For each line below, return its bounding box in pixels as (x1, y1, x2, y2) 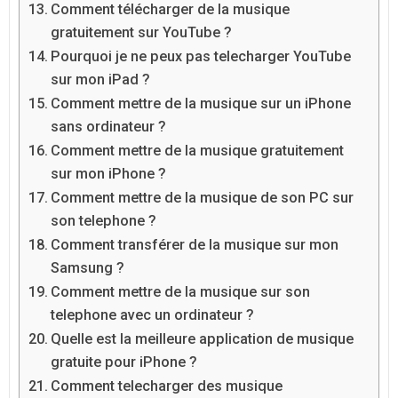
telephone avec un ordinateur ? (51, 306, 255, 324)
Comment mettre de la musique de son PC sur (51, 189, 354, 207)
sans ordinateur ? (51, 118, 167, 136)
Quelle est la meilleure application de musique (51, 330, 354, 348)
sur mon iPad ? (51, 71, 151, 89)
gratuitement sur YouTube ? (51, 24, 233, 42)
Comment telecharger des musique (51, 378, 283, 395)
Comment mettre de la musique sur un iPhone (51, 95, 352, 113)
